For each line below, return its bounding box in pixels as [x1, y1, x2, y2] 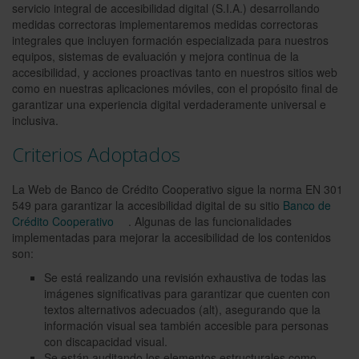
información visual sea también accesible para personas [44, 317, 329, 333]
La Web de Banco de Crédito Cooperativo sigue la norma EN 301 [12, 181, 343, 197]
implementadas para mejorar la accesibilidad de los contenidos [12, 229, 331, 245]
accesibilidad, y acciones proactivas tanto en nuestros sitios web [12, 64, 337, 80]
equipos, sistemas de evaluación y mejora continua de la [12, 48, 299, 64]
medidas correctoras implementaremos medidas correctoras [12, 16, 318, 32]
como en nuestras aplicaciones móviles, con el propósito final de [12, 80, 338, 96]
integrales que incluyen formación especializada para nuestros [12, 32, 329, 48]
